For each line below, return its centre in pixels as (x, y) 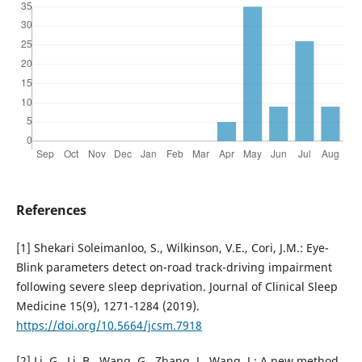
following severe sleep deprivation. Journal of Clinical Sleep (177, 287)
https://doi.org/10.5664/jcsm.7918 (109, 326)
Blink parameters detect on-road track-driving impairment (174, 267)
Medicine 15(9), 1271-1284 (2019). (107, 306)
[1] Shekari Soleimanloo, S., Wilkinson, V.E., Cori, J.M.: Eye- (172, 248)
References (51, 210)
